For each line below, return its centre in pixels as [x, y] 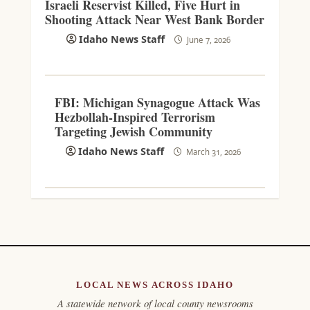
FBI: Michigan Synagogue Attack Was [157, 103]
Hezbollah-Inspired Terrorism [135, 117]
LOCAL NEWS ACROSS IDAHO [155, 284]
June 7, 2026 [207, 39]
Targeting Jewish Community [133, 132]
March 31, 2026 [212, 152]
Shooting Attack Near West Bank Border [154, 19]
